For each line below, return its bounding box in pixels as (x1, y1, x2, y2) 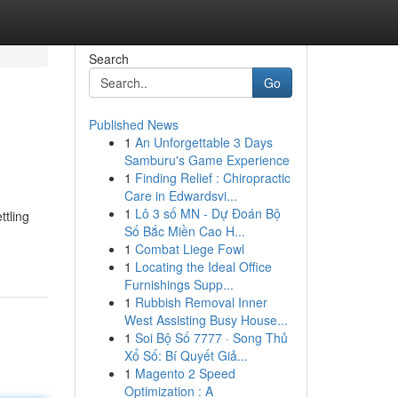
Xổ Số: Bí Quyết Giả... (123, 346, 248, 364)
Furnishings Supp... (123, 275, 234, 293)
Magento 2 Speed (134, 364, 235, 382)
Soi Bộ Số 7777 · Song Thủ (134, 329, 288, 346)
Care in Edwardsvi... (123, 187, 237, 204)
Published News (88, 115, 179, 133)
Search (88, 50, 129, 68)
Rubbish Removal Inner (134, 293, 267, 311)
